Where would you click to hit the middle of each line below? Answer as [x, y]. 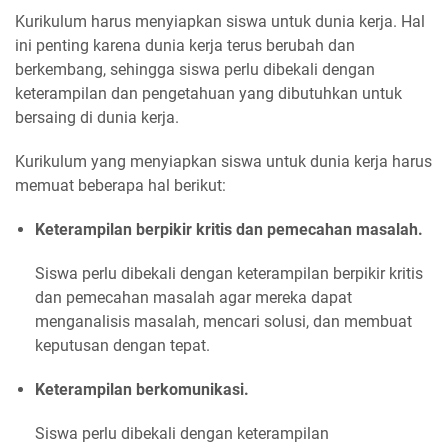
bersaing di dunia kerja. [97, 118]
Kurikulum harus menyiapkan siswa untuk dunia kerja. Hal [220, 22]
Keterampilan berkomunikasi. [142, 390]
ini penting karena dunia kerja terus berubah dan [185, 46]
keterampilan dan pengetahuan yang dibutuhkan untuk [208, 94]
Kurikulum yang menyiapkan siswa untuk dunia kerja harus [223, 162]
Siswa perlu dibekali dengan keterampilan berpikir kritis [229, 274]
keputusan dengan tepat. [122, 346]
